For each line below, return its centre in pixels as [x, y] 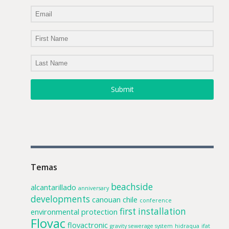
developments [60, 199]
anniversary [94, 188]
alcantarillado [53, 187]
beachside [132, 187]
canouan [106, 199]
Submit [122, 89]
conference [156, 200]
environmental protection [74, 211]
